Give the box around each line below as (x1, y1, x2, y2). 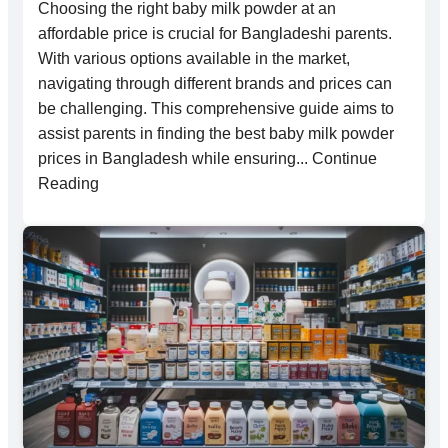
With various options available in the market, (38, 49, 350, 67)
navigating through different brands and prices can (38, 74, 392, 92)
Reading (38, 174, 99, 192)
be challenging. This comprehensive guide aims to (38, 99, 394, 117)
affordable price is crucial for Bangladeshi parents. (38, 24, 392, 42)
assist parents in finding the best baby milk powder (38, 124, 394, 142)
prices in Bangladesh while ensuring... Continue (38, 149, 377, 167)
